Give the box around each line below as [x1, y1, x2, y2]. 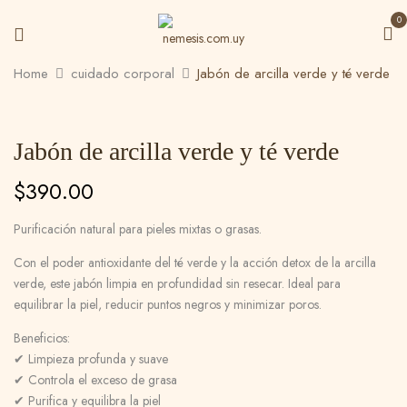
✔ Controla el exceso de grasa [14, 371, 177, 389]
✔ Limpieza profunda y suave [14, 350, 168, 368]
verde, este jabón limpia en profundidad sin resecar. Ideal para [14, 274, 341, 293]
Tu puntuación [108, 238, 200, 253]
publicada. [108, 184, 174, 199]
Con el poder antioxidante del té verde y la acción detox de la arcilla [14, 253, 376, 272]
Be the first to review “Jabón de [153, 75, 329, 88]
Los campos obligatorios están [177, 184, 369, 199]
